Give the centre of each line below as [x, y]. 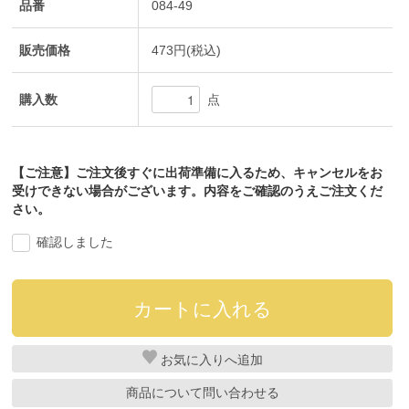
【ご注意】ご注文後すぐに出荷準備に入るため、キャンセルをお [198, 172]
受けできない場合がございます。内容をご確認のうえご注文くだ [198, 190]
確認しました [75, 241]
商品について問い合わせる [202, 392]
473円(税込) [187, 50]
